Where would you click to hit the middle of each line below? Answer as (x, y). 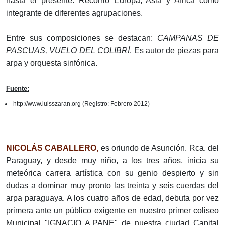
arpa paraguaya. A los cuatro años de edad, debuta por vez (113, 198)
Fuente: (18, 89)
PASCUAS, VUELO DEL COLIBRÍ (68, 50)
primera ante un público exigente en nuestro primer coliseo (113, 211)
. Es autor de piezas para (174, 50)
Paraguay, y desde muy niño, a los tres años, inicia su (113, 160)
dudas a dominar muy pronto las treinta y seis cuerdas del (113, 186)
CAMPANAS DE (188, 38)
